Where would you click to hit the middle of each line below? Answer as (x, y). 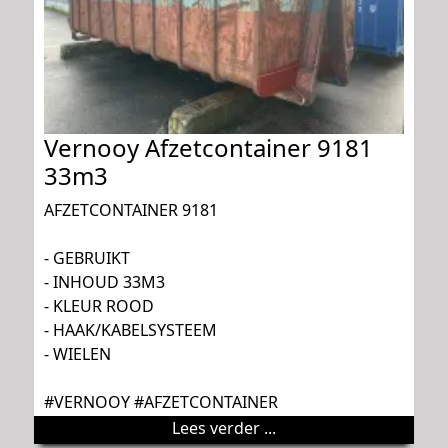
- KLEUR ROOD (99, 306)
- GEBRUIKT (87, 258)
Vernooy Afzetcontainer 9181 (208, 148)
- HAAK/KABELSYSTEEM (130, 330)
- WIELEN (77, 354)
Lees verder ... (224, 428)
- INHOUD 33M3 (104, 282)
